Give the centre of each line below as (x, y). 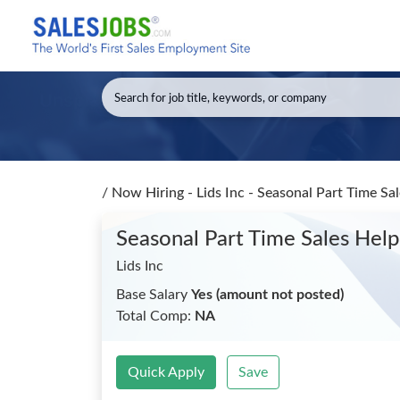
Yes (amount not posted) (267, 295)
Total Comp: (155, 316)
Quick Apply (166, 372)
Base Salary (154, 295)
